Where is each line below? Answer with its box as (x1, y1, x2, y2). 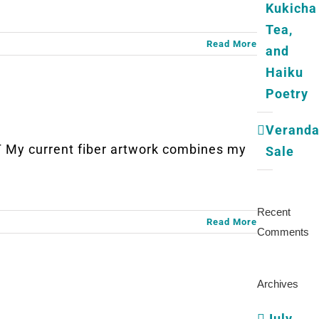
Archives (257, 277, 298, 290)
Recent (257, 205, 291, 218)
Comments (257, 225, 309, 238)
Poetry (266, 85, 308, 101)
